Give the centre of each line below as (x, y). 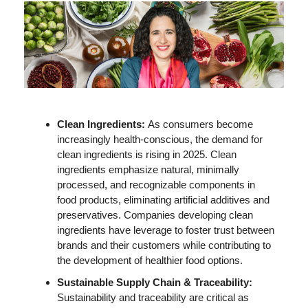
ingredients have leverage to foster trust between (166, 230)
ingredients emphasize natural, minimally (148, 169)
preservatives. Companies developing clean (155, 215)
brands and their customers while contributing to (164, 245)
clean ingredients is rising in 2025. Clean (147, 154)
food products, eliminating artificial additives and (163, 200)
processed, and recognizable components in (156, 185)
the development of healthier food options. (151, 260)
